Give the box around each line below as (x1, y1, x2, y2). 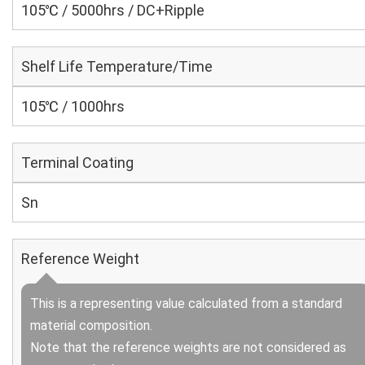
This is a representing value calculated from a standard (30, 296, 342, 311)
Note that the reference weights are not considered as (30, 340, 346, 355)
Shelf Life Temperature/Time (21, 58, 213, 75)
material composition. (30, 318, 152, 333)
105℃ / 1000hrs (21, 98, 125, 115)
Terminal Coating (21, 154, 134, 171)
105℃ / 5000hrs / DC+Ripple (21, 2, 204, 19)
